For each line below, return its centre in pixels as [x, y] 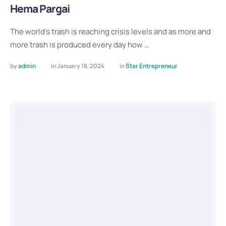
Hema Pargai [40, 8]
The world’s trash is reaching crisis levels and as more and [110, 31]
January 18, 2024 [81, 66]
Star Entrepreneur [152, 66]
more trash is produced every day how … [79, 44]
